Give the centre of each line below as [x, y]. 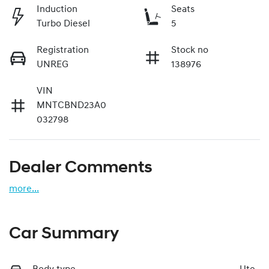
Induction [57, 10]
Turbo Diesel [63, 24]
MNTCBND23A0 [71, 106]
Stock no [190, 51]
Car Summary [64, 234]
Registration [63, 51]
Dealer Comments [81, 168]
